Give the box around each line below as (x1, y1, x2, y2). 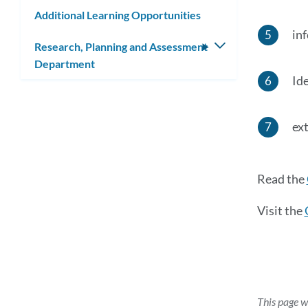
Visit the (256, 202, 305, 218)
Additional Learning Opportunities (34, 8, 201, 22)
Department (34, 56, 95, 70)
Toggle (225, 39, 257, 53)
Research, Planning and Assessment (34, 39, 208, 53)
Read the (256, 170, 307, 186)
